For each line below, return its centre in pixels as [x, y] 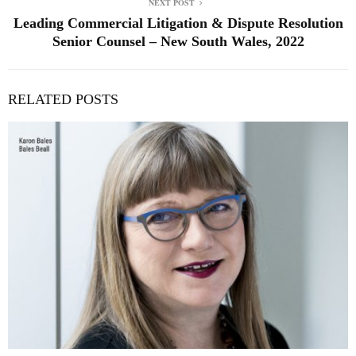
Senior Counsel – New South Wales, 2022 [178, 42]
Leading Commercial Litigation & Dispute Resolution [178, 23]
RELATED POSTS [63, 100]
